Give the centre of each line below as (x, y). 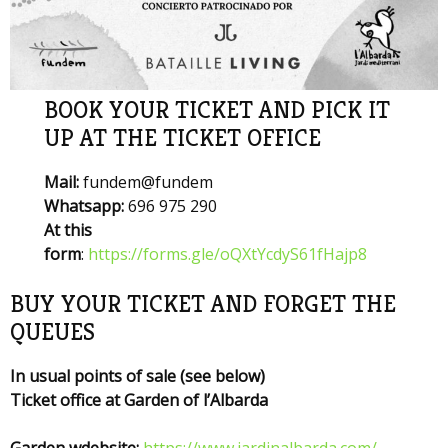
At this (68, 229)
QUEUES (52, 331)
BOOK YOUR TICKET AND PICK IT (217, 109)
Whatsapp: (86, 205)
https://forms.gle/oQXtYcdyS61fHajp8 (228, 253)
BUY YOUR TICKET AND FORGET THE (203, 303)
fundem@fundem (148, 181)
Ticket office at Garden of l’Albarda (139, 399)
